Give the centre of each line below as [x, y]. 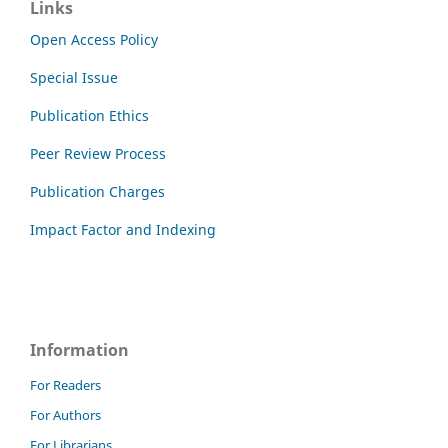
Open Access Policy [94, 39]
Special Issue [74, 77]
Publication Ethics [89, 115]
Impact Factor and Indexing [123, 229]
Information [79, 349]
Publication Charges [97, 191]
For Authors [65, 414]
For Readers [65, 384]
